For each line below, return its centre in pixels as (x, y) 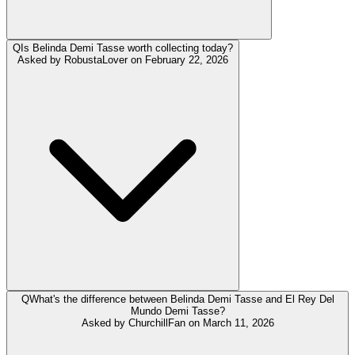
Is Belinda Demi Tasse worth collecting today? (127, 48)
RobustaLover (96, 59)
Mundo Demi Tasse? (177, 311)
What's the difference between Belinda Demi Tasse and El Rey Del (181, 299)
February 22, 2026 (187, 59)
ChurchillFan (157, 323)
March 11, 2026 (238, 323)
